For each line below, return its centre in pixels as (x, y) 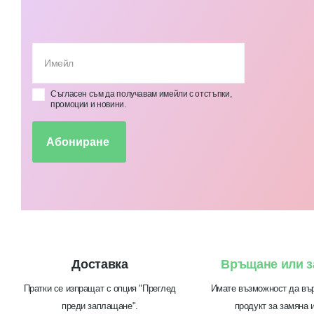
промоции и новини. (88, 105)
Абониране (79, 142)
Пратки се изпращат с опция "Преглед (100, 289)
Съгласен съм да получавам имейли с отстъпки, (141, 94)
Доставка (100, 265)
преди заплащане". (100, 306)
